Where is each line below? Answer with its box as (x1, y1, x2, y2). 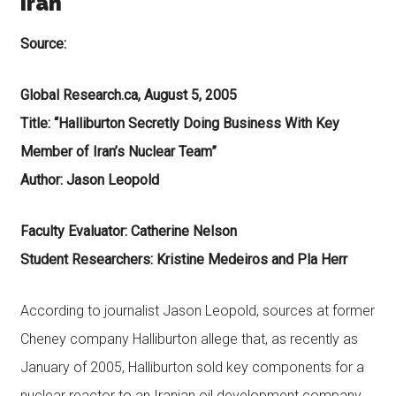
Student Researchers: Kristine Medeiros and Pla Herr (19, 251, 347, 268)
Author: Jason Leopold (19, 171, 159, 188)
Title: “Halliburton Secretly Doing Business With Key (19, 115, 339, 132)
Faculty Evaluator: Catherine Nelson (19, 223, 237, 240)
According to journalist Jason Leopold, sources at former (19, 302, 375, 319)
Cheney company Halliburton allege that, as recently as (19, 331, 358, 347)
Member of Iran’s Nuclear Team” (19, 143, 217, 160)
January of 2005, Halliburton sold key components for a (19, 359, 364, 376)
